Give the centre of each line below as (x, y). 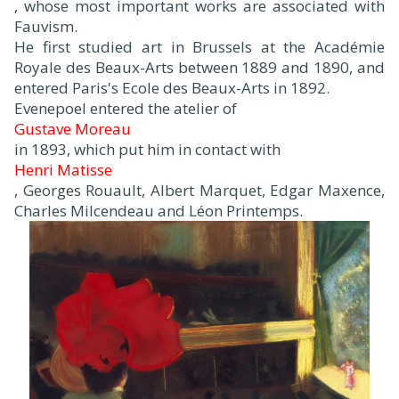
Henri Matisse (63, 169)
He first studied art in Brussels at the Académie (199, 46)
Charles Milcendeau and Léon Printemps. (159, 210)
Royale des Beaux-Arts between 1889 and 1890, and (199, 67)
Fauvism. (46, 26)
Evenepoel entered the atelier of (126, 108)
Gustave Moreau (73, 128)
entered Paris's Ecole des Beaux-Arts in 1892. (172, 87)
